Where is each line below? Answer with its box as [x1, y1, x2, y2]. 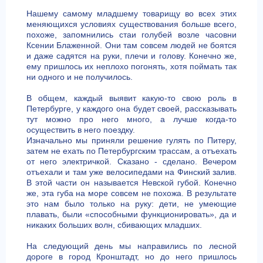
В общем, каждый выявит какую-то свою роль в [26, 93, 237, 103]
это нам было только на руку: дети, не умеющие [26, 199, 237, 208]
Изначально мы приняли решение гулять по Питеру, [26, 136, 237, 145]
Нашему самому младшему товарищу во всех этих [26, 9, 237, 18]
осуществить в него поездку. [26, 125, 135, 134]
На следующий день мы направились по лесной [26, 241, 237, 251]
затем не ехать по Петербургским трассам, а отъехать [26, 146, 237, 156]
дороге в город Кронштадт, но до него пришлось [26, 252, 237, 261]
